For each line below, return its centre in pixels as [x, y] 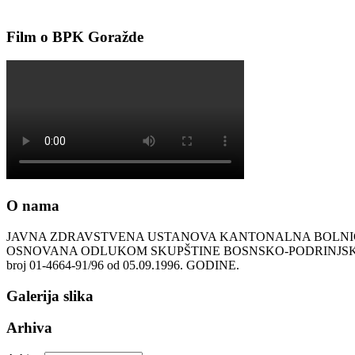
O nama [33, 206]
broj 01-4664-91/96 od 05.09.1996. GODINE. [123, 265]
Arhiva [29, 328]
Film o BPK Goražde [75, 36]
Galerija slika [50, 296]
